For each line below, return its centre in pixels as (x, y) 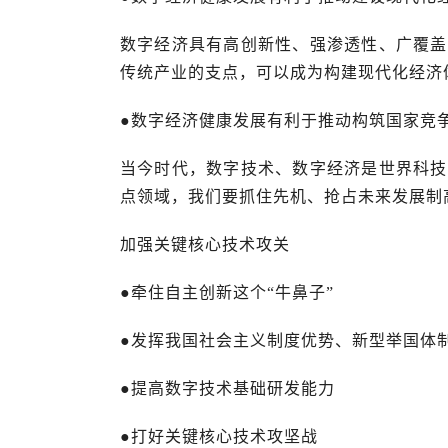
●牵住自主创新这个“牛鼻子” (227, 292)
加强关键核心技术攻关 (205, 244)
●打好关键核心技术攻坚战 (219, 436)
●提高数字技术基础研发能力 (227, 388)
